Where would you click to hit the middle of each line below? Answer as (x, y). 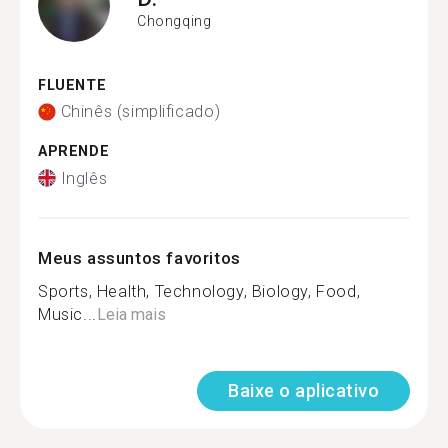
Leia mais (131, 314)
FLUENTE (72, 85)
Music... (67, 314)
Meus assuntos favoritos (139, 257)
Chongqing (174, 21)
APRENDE (74, 151)
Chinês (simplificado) (140, 111)
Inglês (84, 178)
